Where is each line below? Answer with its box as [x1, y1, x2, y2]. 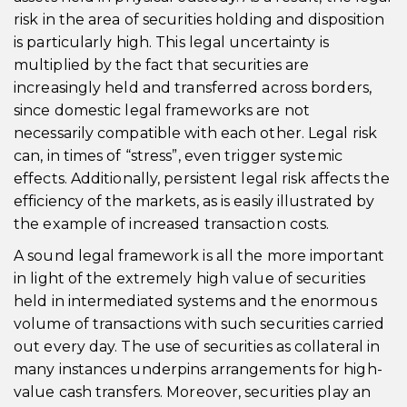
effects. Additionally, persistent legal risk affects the [14, 170, 390, 187]
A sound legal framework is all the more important [14, 247, 384, 264]
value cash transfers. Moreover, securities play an [14, 383, 372, 401]
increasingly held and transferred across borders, [14, 79, 372, 96]
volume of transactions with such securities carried [14, 315, 385, 333]
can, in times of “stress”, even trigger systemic [14, 147, 342, 164]
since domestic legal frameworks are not [14, 102, 310, 119]
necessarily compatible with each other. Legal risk [14, 124, 378, 142]
